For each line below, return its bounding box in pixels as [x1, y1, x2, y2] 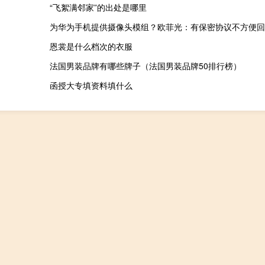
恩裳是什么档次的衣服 [49, 40, 132, 52]
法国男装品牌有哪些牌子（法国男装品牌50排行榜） [49, 59, 241, 72]
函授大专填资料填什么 [49, 79, 132, 91]
